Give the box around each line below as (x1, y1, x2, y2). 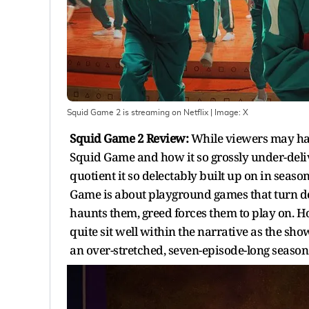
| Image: (208, 108, 243, 117)
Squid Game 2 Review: (70, 130, 188, 146)
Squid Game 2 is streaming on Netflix (67, 108, 208, 117)
